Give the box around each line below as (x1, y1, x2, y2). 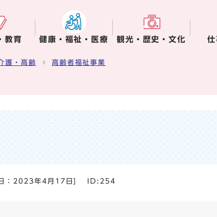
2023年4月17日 (13, 178, 74, 185)
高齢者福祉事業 (51, 59, 106, 66)
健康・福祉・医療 (39, 35, 109, 43)
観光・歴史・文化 (116, 35, 186, 43)
